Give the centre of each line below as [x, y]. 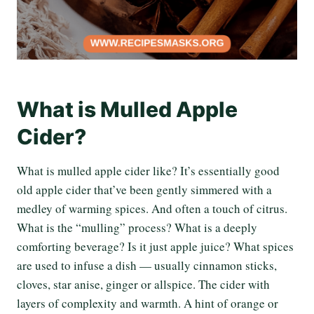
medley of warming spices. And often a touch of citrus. [152, 209]
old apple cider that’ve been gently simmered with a [144, 190]
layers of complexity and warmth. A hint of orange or [148, 303]
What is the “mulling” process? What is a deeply [137, 227]
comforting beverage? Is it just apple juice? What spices [155, 246]
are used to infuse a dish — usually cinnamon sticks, [147, 265]
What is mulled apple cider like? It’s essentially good [148, 171]
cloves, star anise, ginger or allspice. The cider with [143, 284]
